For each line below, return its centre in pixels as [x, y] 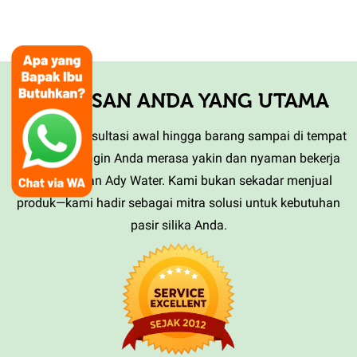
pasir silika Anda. [178, 226]
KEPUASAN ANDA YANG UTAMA [178, 101]
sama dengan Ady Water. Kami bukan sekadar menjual [178, 181]
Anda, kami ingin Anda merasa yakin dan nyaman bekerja [178, 159]
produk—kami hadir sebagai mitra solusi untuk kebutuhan [178, 203]
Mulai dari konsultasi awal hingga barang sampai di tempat [178, 136]
